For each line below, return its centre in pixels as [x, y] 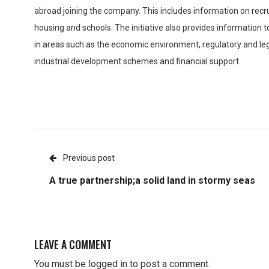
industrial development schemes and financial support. [138, 61]
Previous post [89, 158]
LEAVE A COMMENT [73, 244]
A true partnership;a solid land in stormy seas [152, 180]
